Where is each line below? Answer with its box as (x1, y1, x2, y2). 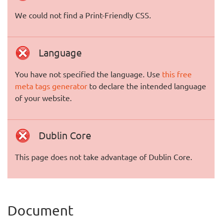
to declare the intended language (87, 81, 206, 91)
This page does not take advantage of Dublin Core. (15, 152, 192, 162)
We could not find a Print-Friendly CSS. (15, 10, 151, 20)
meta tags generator (15, 81, 87, 91)
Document (7, 202, 73, 219)
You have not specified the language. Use (15, 69, 162, 79)
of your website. (15, 93, 72, 103)
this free (162, 69, 192, 79)
